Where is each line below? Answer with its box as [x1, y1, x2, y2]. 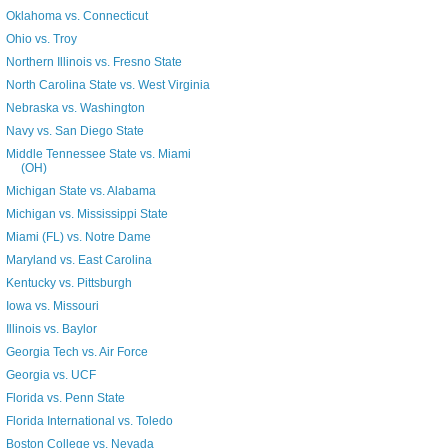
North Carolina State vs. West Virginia [5, 78, 210, 93]
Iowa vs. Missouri [5, 299, 99, 314]
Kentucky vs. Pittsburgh [5, 276, 132, 291]
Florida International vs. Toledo [5, 414, 173, 429]
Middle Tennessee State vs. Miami [5, 147, 191, 162]
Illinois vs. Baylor [5, 322, 97, 337]
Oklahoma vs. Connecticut [5, 9, 148, 24]
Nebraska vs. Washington [5, 101, 145, 116]
